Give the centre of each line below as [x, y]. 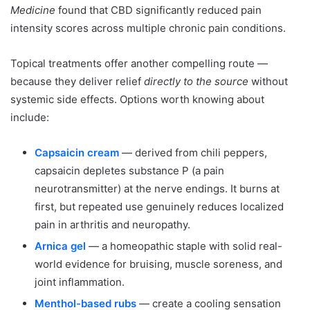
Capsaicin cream [77, 153]
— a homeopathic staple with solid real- [184, 246]
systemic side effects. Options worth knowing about [137, 100]
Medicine [33, 10]
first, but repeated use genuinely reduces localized [159, 207]
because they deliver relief [77, 82]
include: [30, 118]
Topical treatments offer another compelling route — [139, 64]
